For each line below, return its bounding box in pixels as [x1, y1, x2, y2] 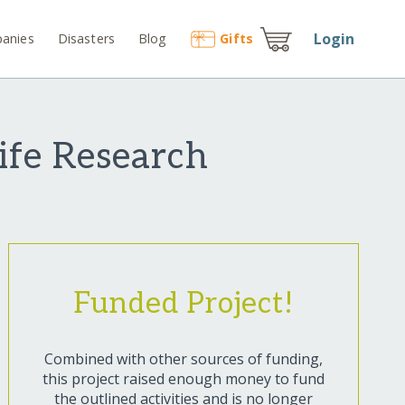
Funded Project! [72, 287, 294, 322]
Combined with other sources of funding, [43, 349, 323, 370]
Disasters [57, 29, 116, 47]
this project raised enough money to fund [42, 369, 325, 390]
